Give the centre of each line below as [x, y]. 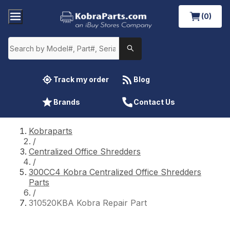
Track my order [81, 79]
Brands [67, 102]
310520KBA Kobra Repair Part [88, 203]
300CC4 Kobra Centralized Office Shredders [115, 172]
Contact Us [154, 102]
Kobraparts [51, 131]
